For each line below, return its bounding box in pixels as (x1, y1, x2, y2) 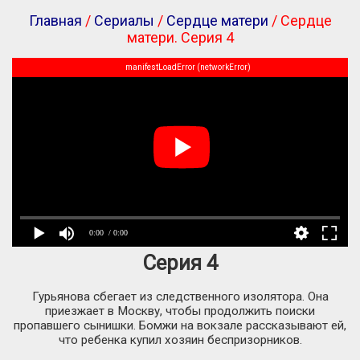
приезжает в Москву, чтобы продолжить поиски (45, 304, 315, 319)
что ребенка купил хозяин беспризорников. (58, 333, 302, 348)
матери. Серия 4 (126, 29, 234, 46)
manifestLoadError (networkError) (125, 63, 251, 72)
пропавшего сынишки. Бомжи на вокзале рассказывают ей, (14, 318, 346, 333)
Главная (28, 12, 82, 29)
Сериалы (93, 12, 154, 29)
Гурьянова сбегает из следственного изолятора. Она (31, 289, 329, 305)
